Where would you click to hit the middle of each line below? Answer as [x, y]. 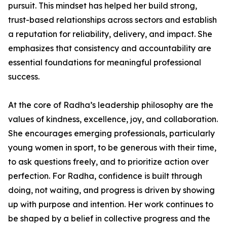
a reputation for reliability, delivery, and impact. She [110, 34]
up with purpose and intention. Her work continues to [111, 204]
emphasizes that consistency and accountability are [110, 48]
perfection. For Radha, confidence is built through [105, 176]
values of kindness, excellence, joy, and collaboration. [113, 119]
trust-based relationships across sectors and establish [112, 20]
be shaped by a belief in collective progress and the [109, 218]
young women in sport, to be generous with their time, [112, 147]
